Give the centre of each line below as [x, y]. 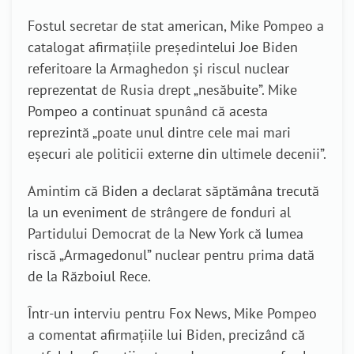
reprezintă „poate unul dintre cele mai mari [159, 132]
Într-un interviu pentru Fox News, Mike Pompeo [172, 313]
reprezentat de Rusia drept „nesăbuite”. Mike [162, 90]
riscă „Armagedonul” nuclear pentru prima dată [171, 255]
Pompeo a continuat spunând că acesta [148, 111]
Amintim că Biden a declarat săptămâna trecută [173, 191]
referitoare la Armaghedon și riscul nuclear [158, 68]
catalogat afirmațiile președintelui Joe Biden [163, 47]
